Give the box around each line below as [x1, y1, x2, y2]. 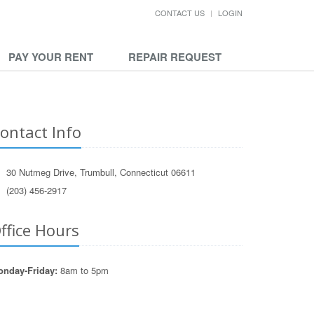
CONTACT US [155, 7, 205, 18]
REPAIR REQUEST [128, 49, 221, 64]
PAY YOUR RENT [8, 49, 93, 64]
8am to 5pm [57, 264, 109, 277]
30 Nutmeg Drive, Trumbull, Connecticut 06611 [6, 165, 196, 179]
